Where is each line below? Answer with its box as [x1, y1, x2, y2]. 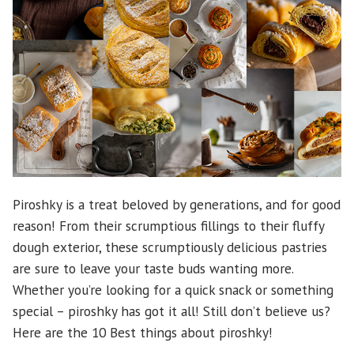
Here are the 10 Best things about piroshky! [13, 323, 273, 342]
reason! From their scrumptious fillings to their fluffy [13, 217, 324, 235]
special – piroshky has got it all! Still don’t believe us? [13, 302, 330, 321]
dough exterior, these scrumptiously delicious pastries [13, 238, 327, 257]
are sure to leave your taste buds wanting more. [13, 259, 293, 278]
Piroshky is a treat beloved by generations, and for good [13, 195, 341, 214]
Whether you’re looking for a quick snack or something [13, 281, 333, 299]
